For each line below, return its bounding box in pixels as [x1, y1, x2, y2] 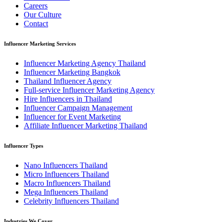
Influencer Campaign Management [24, 104, 132, 112]
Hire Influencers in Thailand [24, 95, 112, 104]
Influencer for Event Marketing [24, 112, 121, 121]
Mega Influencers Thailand [24, 188, 108, 197]
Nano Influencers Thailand [24, 161, 108, 170]
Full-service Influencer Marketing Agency [24, 86, 155, 95]
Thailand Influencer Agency [24, 77, 111, 86]
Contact [24, 19, 48, 28]
